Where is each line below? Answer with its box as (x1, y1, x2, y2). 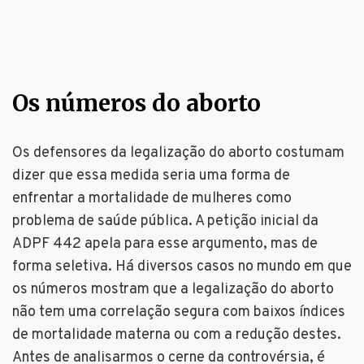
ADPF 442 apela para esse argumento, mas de (12, 235, 318, 254)
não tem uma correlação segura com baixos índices (12, 303, 345, 323)
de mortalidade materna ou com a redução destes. (12, 326, 341, 345)
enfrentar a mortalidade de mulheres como (12, 189, 292, 209)
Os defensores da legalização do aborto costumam (12, 144, 344, 163)
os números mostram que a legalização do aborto (12, 280, 334, 300)
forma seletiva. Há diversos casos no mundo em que (12, 258, 352, 277)
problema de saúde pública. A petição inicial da (12, 212, 318, 232)
